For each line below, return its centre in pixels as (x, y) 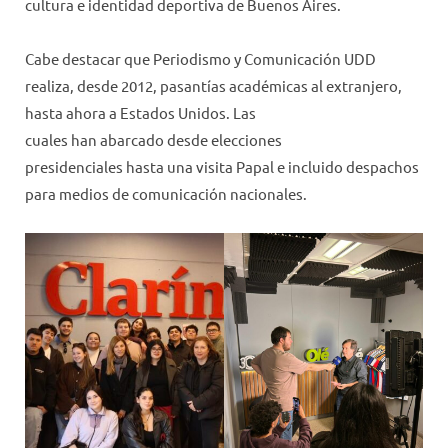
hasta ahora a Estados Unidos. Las (140, 112)
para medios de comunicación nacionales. (167, 193)
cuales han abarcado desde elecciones (153, 139)
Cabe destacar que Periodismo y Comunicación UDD (200, 58)
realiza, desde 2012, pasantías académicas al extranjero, (213, 85)
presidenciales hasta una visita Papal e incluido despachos (222, 166)
